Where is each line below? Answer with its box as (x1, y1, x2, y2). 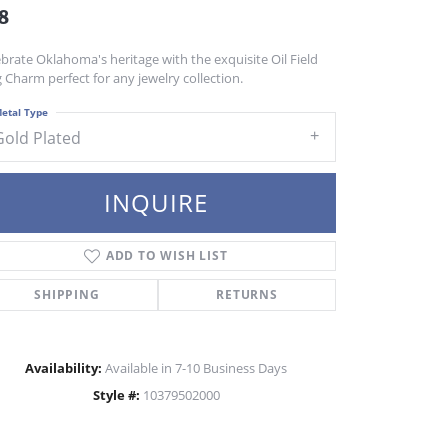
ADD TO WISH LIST (105, 246, 228, 264)
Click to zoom (230, 394, 303, 412)
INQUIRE (103, 185, 209, 219)
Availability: (25, 358, 102, 377)
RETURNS (216, 285, 278, 303)
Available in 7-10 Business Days (105, 358, 287, 377)
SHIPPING (34, 285, 100, 303)
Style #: (92, 385, 140, 404)
